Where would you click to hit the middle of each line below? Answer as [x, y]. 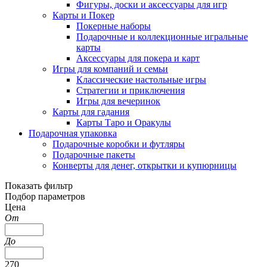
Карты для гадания [91, 112]
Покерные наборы [114, 26]
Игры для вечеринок [118, 101]
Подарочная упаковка [73, 133]
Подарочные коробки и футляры [119, 144]
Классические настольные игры [141, 80]
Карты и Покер [83, 15]
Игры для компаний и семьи [110, 69]
